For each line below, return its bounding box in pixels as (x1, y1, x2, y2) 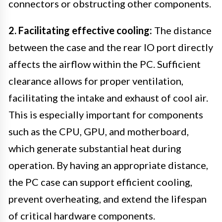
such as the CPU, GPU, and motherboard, (8, 125, 189, 137)
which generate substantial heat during (8, 142, 181, 154)
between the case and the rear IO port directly (8, 41, 213, 53)
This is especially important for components (8, 108, 203, 120)
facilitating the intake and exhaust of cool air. (8, 91, 208, 104)
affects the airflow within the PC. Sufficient (8, 57, 201, 70)
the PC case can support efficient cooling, (8, 175, 192, 188)
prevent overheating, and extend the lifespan (8, 192, 207, 205)
